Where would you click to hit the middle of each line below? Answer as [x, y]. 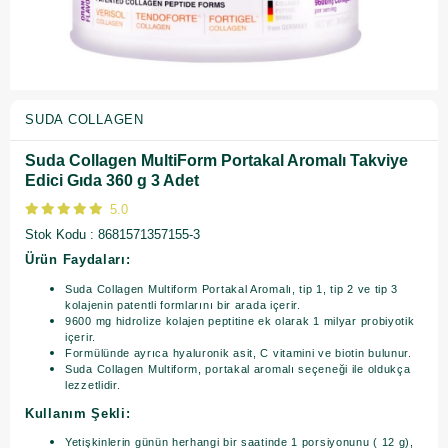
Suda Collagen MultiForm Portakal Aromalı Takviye [216, 160]
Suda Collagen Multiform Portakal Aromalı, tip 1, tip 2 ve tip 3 [232, 289]
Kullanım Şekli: [78, 413]
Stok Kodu [55, 234]
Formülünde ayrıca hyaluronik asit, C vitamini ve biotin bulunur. [238, 353]
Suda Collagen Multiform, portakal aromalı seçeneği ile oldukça [238, 369]
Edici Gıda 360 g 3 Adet [112, 180]
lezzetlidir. [93, 385]
